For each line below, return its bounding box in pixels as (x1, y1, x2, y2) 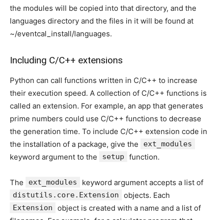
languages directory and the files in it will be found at (10, 16, 193, 26)
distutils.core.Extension (13, 191, 119, 199)
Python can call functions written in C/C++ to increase (10, 76, 197, 85)
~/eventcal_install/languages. (10, 29, 112, 38)
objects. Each (122, 191, 170, 200)
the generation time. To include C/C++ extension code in (10, 127, 207, 136)
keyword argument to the (10, 152, 99, 162)
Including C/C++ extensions (10, 55, 123, 66)
